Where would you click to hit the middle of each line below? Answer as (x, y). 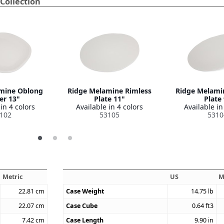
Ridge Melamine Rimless (109, 90)
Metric (13, 176)
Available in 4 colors (109, 106)
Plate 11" (109, 98)
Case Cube (82, 205)
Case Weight (85, 191)
